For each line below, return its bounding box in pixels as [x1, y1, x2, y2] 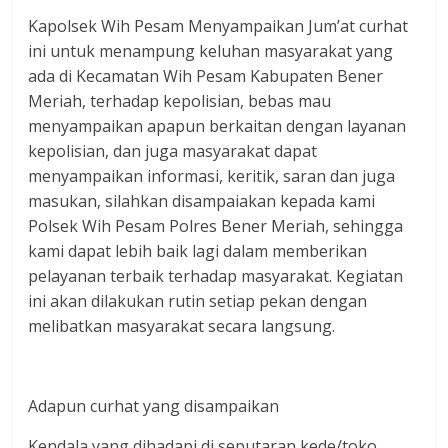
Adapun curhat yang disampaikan [28, 395, 280, 417]
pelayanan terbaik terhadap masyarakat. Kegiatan [28, 265, 404, 287]
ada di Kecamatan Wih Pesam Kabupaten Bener [28, 65, 384, 87]
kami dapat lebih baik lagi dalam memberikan [28, 240, 368, 262]
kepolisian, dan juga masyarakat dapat [28, 140, 318, 162]
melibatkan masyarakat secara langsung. [28, 315, 336, 337]
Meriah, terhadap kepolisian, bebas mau [28, 90, 332, 112]
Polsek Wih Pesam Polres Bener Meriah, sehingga [28, 215, 404, 237]
